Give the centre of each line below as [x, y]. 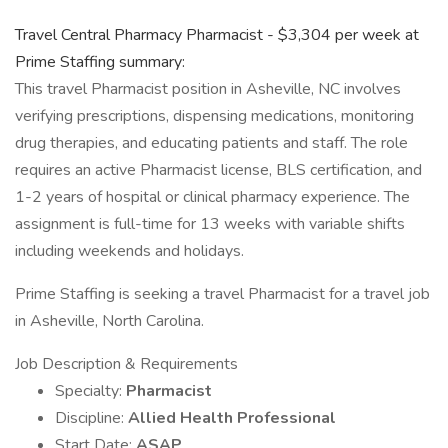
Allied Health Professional [232, 418]
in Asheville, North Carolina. [109, 321]
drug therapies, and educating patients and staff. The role [211, 143]
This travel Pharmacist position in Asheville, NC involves [208, 89]
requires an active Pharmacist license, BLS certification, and [218, 170]
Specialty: [90, 391]
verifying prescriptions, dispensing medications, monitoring [214, 116]
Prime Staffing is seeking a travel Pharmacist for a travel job [222, 294]
